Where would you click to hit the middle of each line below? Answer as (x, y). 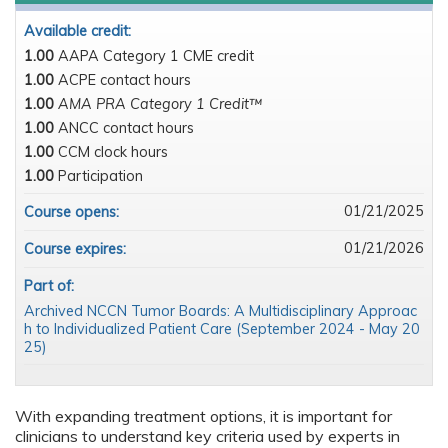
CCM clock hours (113, 152)
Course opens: (73, 212)
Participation (100, 176)
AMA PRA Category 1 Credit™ (160, 104)
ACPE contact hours (124, 80)
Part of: (51, 286)
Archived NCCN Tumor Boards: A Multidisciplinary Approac (220, 311)
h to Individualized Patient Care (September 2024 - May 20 (222, 329)
